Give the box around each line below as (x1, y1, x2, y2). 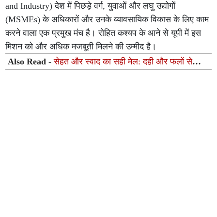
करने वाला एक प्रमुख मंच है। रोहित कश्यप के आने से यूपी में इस (5, 28, 201, 38)
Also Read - (8, 57, 54, 67)
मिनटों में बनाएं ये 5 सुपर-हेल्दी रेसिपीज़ (8, 67, 125, 77)
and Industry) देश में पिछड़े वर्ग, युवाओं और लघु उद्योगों (5, 1, 176, 11)
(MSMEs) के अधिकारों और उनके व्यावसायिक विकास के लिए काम (5, 15, 209, 25)
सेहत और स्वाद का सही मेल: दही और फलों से (54, 57, 193, 67)
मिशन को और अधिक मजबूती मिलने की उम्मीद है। (5, 42, 157, 52)
